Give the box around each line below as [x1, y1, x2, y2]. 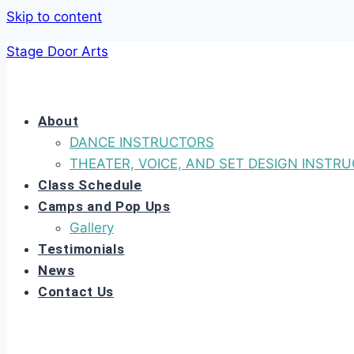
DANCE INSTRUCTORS [70, 134, 214, 150]
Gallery [70, 220, 114, 235]
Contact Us [38, 284, 114, 299]
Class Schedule [38, 177, 142, 193]
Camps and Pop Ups [38, 198, 171, 214]
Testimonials [38, 241, 125, 257]
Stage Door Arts [6, 43, 108, 59]
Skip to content [6, 9, 102, 24]
